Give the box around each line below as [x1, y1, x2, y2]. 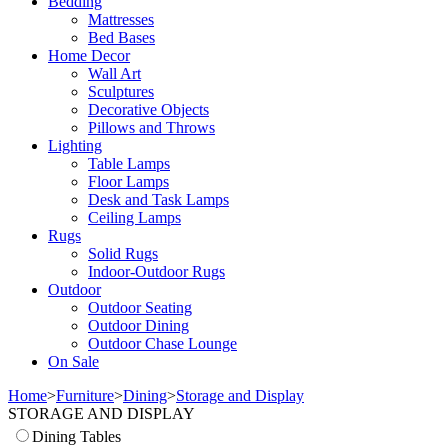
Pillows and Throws [88, 118, 215, 136]
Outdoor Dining [88, 316, 189, 334]
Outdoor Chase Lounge [88, 334, 237, 352]
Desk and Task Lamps [88, 190, 229, 208]
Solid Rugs [88, 244, 158, 262]
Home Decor [48, 46, 130, 64]
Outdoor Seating [88, 298, 192, 316]
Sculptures [88, 82, 154, 100]
